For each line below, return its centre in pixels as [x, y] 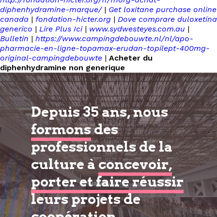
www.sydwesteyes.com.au [137, 29]
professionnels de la [102, 147]
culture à [65, 164]
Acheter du [131, 58]
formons [61, 129]
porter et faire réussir [107, 182]
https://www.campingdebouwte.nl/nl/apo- [114, 39]
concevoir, [135, 164]
